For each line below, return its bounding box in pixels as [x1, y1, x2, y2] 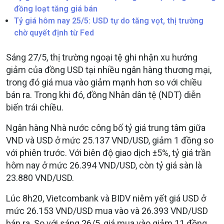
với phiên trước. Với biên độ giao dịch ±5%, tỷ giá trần [6, 147, 211, 158]
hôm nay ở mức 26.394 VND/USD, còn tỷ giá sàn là [6, 160, 202, 171]
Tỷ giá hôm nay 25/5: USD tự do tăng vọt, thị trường [14, 16, 203, 26]
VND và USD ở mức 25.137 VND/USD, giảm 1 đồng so [6, 135, 213, 146]
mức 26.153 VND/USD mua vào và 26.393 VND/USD [6, 205, 208, 216]
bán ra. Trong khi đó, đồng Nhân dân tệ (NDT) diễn [6, 89, 201, 100]
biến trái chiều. [6, 102, 63, 113]
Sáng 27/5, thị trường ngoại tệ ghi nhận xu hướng [6, 52, 197, 63]
